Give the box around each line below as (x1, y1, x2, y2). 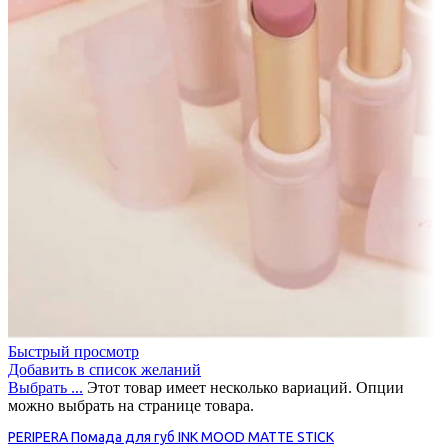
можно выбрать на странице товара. (8, 397, 254, 415)
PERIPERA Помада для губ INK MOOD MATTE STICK (8, 429, 334, 446)
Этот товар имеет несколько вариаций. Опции (87, 379, 404, 397)
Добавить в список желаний (8, 361, 201, 379)
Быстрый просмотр (8, 343, 139, 361)
